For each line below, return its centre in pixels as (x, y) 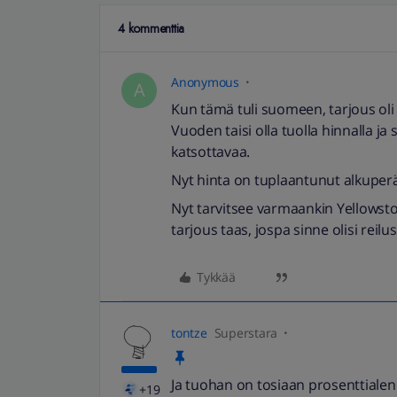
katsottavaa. (210, 152)
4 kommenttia (151, 28)
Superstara (245, 333)
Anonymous (205, 82)
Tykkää (216, 277)
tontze (189, 333)
